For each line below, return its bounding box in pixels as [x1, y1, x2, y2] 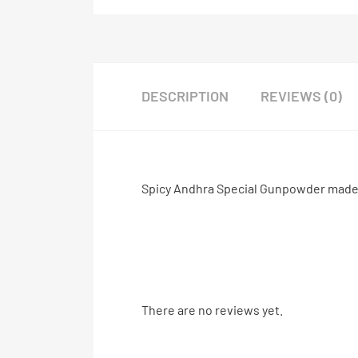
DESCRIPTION [141, 87, 229, 105]
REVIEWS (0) [261, 87, 342, 105]
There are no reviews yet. [141, 302, 283, 318]
